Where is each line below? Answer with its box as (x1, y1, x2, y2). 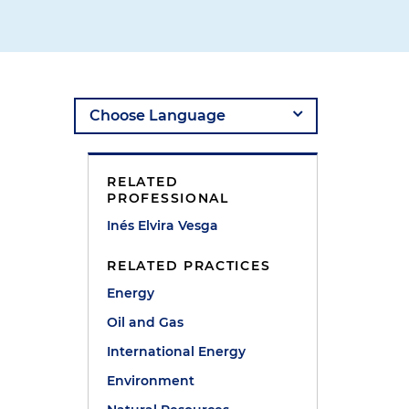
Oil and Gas (107, 314, 184, 330)
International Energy (107, 343, 246, 360)
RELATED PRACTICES (107, 257, 271, 274)
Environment (107, 372, 195, 389)
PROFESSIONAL (107, 190, 229, 206)
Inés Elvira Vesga (107, 217, 219, 234)
